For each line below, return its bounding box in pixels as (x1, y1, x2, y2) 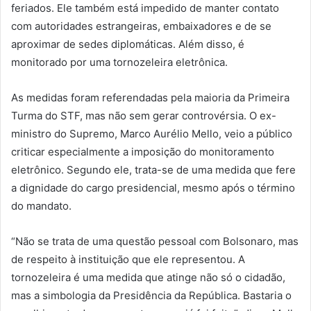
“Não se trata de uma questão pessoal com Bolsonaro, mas (11, 234, 299, 248)
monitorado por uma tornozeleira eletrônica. (11, 55, 228, 69)
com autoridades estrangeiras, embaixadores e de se (11, 19, 271, 33)
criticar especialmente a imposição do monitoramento (11, 144, 274, 158)
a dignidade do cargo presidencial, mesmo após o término (11, 180, 295, 194)
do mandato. (11, 199, 72, 212)
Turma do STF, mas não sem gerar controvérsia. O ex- (11, 108, 276, 122)
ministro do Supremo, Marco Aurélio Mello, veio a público (11, 126, 292, 140)
